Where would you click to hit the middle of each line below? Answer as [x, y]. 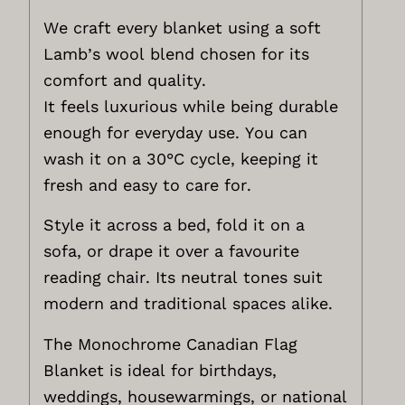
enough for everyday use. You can [176, 132]
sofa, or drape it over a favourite [172, 251]
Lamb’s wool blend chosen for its [177, 53]
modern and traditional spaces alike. [188, 304]
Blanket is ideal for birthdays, [160, 370]
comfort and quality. [125, 80]
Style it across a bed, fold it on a [174, 225]
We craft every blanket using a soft [183, 27]
